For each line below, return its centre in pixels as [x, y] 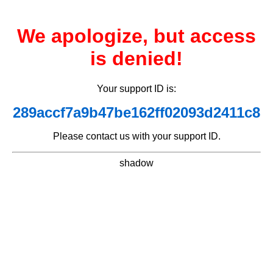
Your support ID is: [136, 88]
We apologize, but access [136, 36]
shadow [136, 163]
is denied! [136, 59]
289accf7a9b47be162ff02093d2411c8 [136, 112]
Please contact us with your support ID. [136, 136]
